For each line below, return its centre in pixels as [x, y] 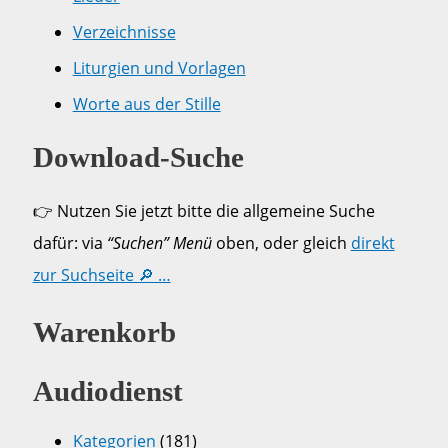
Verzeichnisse [124, 32]
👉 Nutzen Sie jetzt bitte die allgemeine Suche [203, 211]
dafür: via [69, 243]
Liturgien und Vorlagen [159, 68]
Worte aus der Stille [146, 104]
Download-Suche [138, 157]
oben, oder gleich [281, 243]
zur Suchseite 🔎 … [101, 275]
